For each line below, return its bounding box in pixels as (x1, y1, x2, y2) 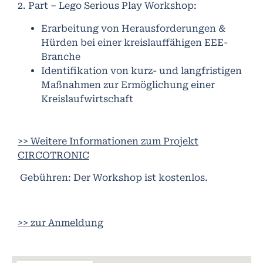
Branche (41, 50, 80, 62)
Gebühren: (20, 172, 73, 184)
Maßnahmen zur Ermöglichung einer (41, 79, 215, 90)
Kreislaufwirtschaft (41, 93, 133, 104)
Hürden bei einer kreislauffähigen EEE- (41, 36, 228, 48)
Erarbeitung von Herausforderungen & (41, 22, 225, 34)
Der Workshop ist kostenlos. (73, 172, 208, 184)
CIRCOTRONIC (18, 149, 89, 161)
